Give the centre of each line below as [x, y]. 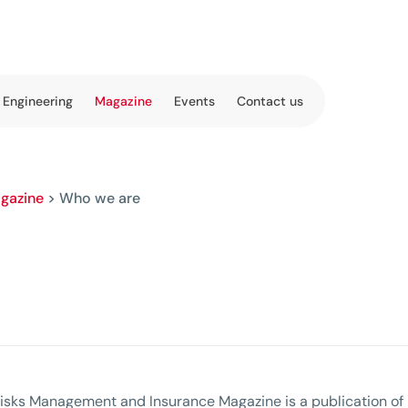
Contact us [270, 101]
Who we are [100, 198]
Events [194, 101]
